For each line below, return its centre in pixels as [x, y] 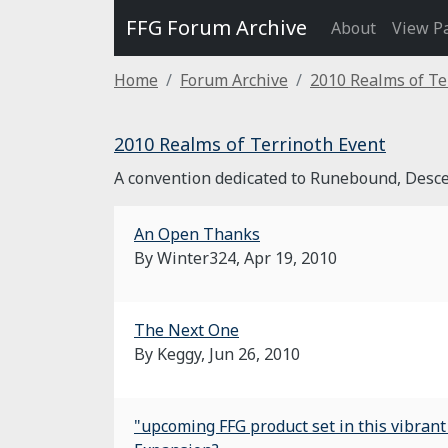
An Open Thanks [197, 234]
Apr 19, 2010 [290, 258]
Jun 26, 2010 [254, 354]
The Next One [186, 330]
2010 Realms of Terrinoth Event [250, 144]
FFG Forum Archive [216, 27]
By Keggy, [171, 354]
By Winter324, [189, 258]
